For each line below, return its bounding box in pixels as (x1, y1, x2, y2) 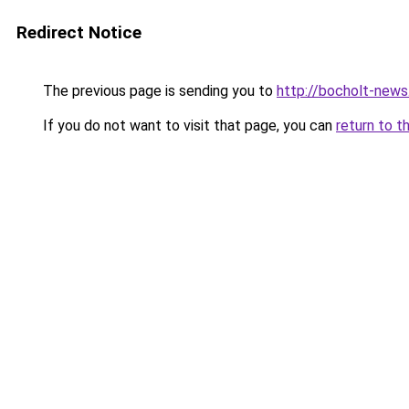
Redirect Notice (16, 22, 142, 43)
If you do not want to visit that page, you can (39, 117, 336, 134)
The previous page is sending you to (39, 82, 277, 100)
